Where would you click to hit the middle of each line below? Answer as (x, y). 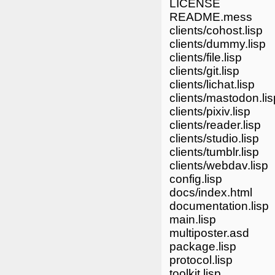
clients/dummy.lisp (217, 44)
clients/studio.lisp (214, 138)
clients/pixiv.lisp (210, 111)
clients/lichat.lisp (212, 84)
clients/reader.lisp (215, 125)
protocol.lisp (201, 260)
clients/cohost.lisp (216, 30)
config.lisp (196, 179)
